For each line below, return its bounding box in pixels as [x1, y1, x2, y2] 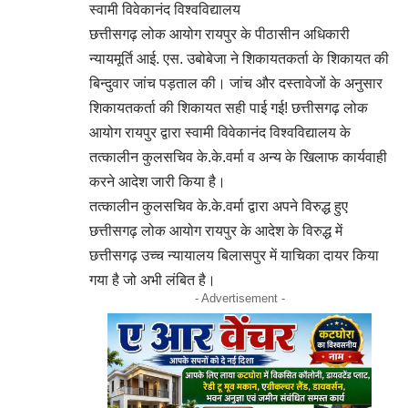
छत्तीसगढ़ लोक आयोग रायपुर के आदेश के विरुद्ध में [89, 222, 342, 239]
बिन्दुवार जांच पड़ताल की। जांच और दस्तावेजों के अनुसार [89, 75, 382, 91]
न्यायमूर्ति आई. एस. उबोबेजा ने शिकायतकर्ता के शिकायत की [89, 50, 389, 66]
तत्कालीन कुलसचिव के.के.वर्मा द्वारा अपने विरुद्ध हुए [89, 198, 348, 214]
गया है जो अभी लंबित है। [89, 271, 216, 288]
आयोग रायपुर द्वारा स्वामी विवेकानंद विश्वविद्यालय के [89, 124, 351, 140]
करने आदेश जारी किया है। [89, 173, 226, 189]
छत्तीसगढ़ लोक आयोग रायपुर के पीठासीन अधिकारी [89, 25, 350, 42]
